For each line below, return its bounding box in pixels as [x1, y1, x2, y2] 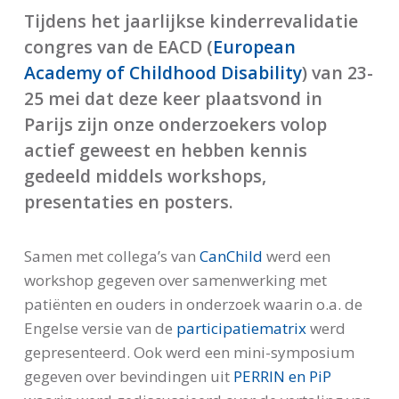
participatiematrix [175, 318, 306, 339]
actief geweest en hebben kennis [23, 138, 307, 163]
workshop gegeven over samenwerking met [23, 270, 327, 291]
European [212, 35, 296, 60]
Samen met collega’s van [23, 246, 199, 267]
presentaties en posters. [23, 190, 233, 215]
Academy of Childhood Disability [23, 61, 302, 85]
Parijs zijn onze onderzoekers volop [23, 112, 327, 137]
